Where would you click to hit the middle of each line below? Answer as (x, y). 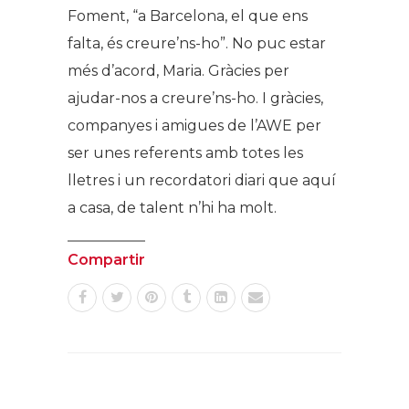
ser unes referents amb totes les (185, 152)
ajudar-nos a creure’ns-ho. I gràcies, (195, 98)
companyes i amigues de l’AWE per (194, 125)
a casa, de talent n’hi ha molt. (172, 207)
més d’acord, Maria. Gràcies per (178, 70)
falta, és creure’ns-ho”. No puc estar (197, 43)
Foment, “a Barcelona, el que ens (188, 16)
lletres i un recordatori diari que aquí (202, 180)
